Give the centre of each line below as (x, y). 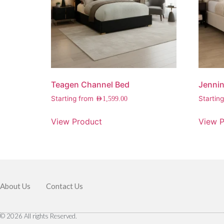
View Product (76, 121)
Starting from (73, 98)
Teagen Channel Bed (90, 84)
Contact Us (64, 186)
